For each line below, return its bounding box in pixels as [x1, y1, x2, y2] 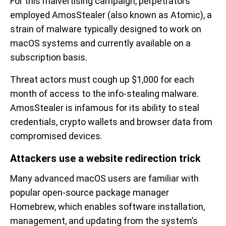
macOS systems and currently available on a [10, 38, 191, 49]
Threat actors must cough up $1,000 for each [10, 74, 194, 85]
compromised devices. [10, 131, 102, 142]
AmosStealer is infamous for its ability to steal [10, 102, 199, 114]
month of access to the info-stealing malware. [10, 88, 199, 99]
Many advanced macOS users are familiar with [10, 173, 199, 184]
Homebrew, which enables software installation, [10, 201, 205, 212]
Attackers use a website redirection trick [10, 152, 201, 165]
